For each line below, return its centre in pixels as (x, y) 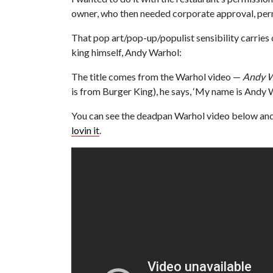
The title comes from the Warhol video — (157, 77)
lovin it (85, 130)
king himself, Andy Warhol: (126, 52)
